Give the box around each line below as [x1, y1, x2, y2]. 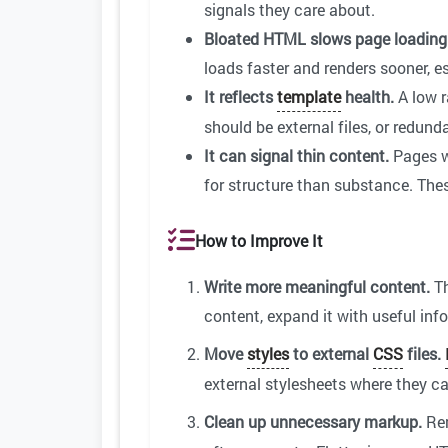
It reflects [204, 86, 277, 108]
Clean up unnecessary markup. [204, 411, 422, 433]
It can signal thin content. [204, 145, 389, 167]
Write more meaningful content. [204, 276, 430, 298]
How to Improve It [195, 229, 323, 251]
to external [289, 343, 373, 365]
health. [341, 86, 394, 108]
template [277, 86, 341, 108]
